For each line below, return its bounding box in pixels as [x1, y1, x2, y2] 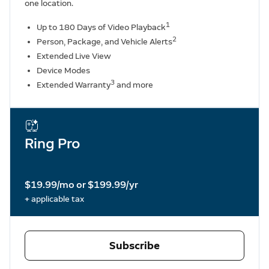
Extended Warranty [37, 80, 110, 90]
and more [115, 80, 153, 90]
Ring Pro [25, 134, 80, 153]
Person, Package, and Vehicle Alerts [37, 37, 172, 47]
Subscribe [109, 239, 160, 252]
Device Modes [37, 65, 90, 76]
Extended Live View [37, 51, 111, 61]
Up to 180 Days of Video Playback [37, 22, 166, 32]
